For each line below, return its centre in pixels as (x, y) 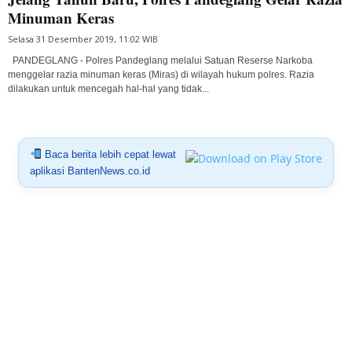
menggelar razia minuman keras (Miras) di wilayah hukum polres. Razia (161, 74)
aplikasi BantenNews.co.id (90, 170)
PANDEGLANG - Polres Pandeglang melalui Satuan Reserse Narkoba (160, 60)
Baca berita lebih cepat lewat (108, 154)
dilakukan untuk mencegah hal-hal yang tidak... (108, 88)
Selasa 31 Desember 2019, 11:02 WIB (83, 38)
